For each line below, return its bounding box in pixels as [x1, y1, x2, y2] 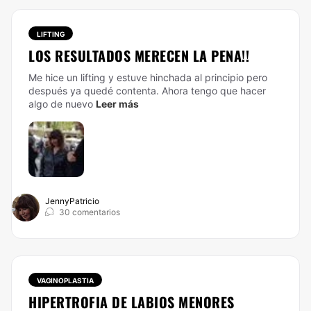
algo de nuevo [28, 98, 93, 110]
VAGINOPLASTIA [37, 276, 94, 285]
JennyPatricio [45, 196, 99, 206]
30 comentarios [59, 207, 120, 217]
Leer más [96, 98, 139, 110]
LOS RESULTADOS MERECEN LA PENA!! [28, 45, 249, 66]
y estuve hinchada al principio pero [106, 72, 267, 83]
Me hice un [28, 72, 81, 83]
